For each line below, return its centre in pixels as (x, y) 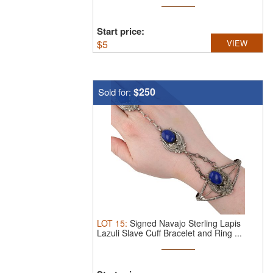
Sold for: (116, 92)
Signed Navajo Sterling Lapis (185, 223)
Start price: (121, 31)
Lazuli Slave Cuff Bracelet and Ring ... (169, 233)
